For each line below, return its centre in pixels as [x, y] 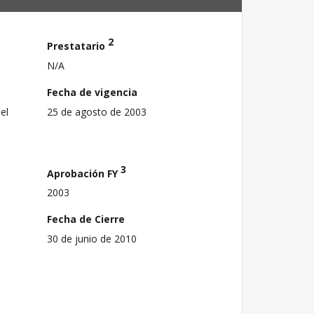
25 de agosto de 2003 [97, 111]
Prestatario [77, 46]
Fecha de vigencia [92, 92]
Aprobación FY [84, 173]
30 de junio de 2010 [92, 239]
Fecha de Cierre [86, 219]
